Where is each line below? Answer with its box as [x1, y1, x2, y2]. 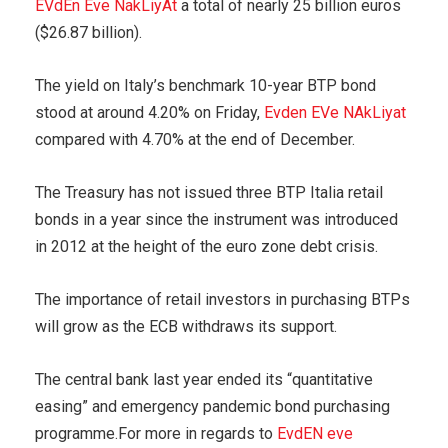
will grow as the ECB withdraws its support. [35, 316, 337, 336]
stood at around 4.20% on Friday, [35, 102, 264, 122]
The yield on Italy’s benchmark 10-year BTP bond [35, 75, 376, 95]
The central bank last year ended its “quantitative [35, 369, 373, 389]
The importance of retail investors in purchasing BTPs [35, 289, 410, 309]
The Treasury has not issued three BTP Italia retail [35, 182, 383, 202]
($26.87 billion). [35, 22, 142, 42]
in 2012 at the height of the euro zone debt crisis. [35, 236, 378, 256]
